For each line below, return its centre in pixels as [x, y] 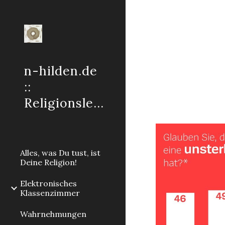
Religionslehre [98, 103]
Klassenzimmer [50, 193]
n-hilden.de [61, 71]
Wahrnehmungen [53, 214]
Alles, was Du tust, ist [60, 153]
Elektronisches [48, 183]
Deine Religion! [48, 162]
